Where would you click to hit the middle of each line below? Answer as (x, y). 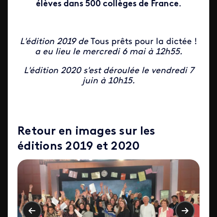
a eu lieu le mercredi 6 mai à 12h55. (108, 52)
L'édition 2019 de (55, 42)
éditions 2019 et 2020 (79, 147)
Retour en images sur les (86, 132)
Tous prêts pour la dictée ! (144, 42)
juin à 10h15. (108, 81)
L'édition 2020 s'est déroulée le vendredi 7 (108, 71)
